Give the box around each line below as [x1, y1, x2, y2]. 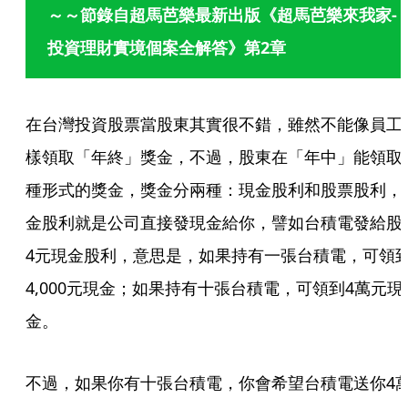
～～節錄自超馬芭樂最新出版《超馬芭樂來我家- [47, 4, 397, 25]
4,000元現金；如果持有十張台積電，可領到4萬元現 [25, 277, 403, 299]
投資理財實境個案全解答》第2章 [47, 36, 286, 58]
